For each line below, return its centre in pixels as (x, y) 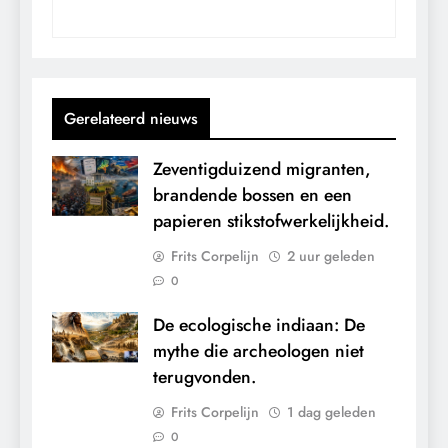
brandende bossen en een (252, 194)
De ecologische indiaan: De (259, 324)
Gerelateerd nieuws (131, 118)
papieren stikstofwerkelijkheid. (271, 220)
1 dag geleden (331, 411)
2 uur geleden (331, 255)
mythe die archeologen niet (258, 350)
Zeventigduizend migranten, (262, 168)
